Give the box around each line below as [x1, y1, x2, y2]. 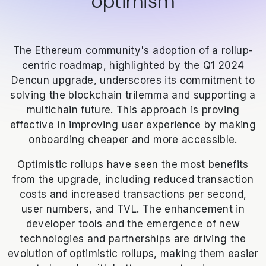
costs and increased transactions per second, [19, 188, 247, 201]
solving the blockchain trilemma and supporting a [10, 89, 256, 102]
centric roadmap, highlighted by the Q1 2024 [21, 59, 245, 72]
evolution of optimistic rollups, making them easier [7, 248, 259, 260]
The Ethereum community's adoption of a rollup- [12, 45, 254, 57]
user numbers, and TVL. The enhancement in [21, 203, 245, 216]
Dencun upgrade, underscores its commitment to [11, 74, 255, 87]
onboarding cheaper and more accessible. [28, 134, 237, 146]
